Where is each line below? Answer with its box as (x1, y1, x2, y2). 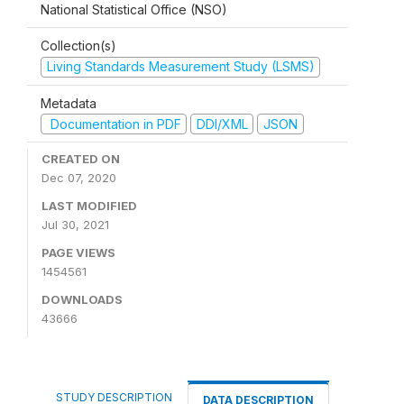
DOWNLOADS (41, 292, 123, 307)
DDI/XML (196, 115, 248, 132)
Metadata (41, 95, 96, 111)
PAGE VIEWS (41, 245, 115, 260)
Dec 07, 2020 (41, 170, 116, 185)
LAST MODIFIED (41, 198, 137, 213)
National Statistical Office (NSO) (41, 2, 227, 17)
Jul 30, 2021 (41, 217, 109, 232)
